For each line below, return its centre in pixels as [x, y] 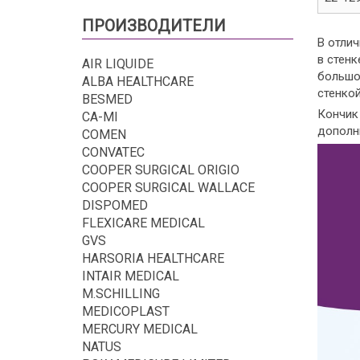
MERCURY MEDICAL [140, 329]
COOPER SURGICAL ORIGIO [161, 170]
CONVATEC [113, 152]
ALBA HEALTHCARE [138, 81]
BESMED [107, 99]
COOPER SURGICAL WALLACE [168, 187]
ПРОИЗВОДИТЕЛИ [154, 25]
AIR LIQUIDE [118, 63]
